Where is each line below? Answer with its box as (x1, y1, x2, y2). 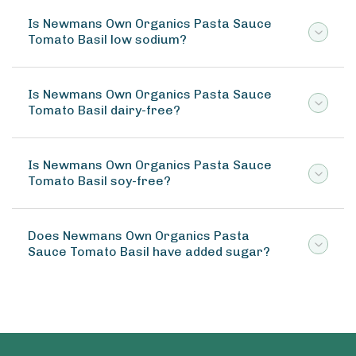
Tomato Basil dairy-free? (28, 103, 180, 118)
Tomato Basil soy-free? (28, 173, 171, 188)
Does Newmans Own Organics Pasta (28, 228, 250, 243)
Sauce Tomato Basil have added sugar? (28, 244, 270, 259)
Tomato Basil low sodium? (28, 32, 187, 47)
